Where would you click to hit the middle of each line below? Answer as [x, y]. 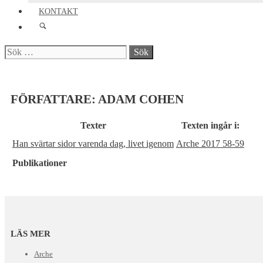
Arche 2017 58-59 [210, 144]
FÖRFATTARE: [54, 100]
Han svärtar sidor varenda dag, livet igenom [93, 144]
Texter [93, 126]
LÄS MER [31, 233]
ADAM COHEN [141, 100]
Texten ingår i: [210, 126]
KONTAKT [58, 11]
